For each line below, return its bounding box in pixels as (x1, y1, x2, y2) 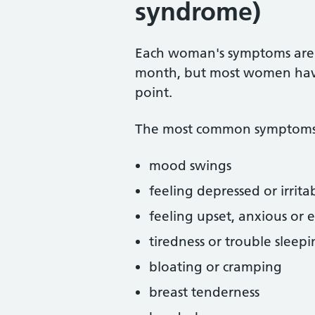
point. (135, 84, 172, 101)
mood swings (149, 157, 231, 174)
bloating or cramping (149, 259, 282, 275)
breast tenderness (149, 284, 259, 300)
